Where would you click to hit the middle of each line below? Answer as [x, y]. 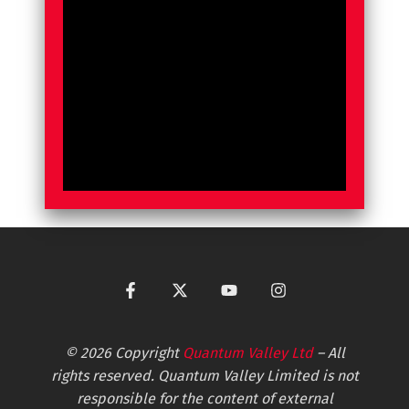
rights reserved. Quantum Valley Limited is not [204, 375]
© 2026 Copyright [123, 352]
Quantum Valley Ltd [247, 352]
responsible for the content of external [204, 398]
